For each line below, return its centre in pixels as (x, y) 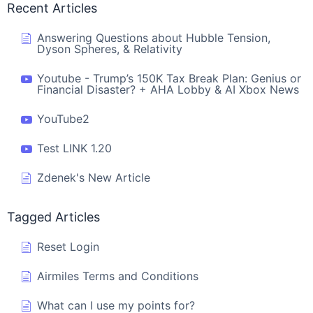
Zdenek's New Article (94, 178)
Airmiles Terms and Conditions (118, 276)
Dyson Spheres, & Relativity (110, 49)
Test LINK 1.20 (74, 148)
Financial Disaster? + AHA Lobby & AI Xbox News (168, 90)
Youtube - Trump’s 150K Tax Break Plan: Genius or (169, 79)
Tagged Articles (53, 217)
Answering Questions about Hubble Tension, (154, 38)
